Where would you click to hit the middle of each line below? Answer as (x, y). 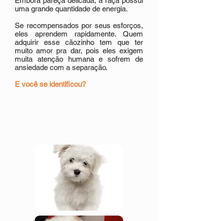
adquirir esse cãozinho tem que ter (79, 42)
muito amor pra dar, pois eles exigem (79, 51)
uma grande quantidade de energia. (71, 9)
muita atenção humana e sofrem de (79, 59)
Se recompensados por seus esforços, (79, 25)
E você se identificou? (50, 84)
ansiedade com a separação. (61, 67)
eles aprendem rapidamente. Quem (79, 34)
